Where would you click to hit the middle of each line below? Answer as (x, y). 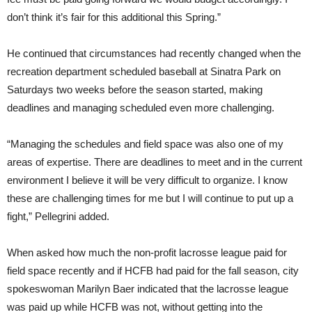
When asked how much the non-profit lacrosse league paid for (147, 252)
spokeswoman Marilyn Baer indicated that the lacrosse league (148, 288)
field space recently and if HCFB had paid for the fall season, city (153, 270)
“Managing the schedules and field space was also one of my (145, 143)
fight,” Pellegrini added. (58, 216)
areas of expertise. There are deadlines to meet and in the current (155, 162)
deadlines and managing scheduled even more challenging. (141, 107)
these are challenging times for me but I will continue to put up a (150, 198)
